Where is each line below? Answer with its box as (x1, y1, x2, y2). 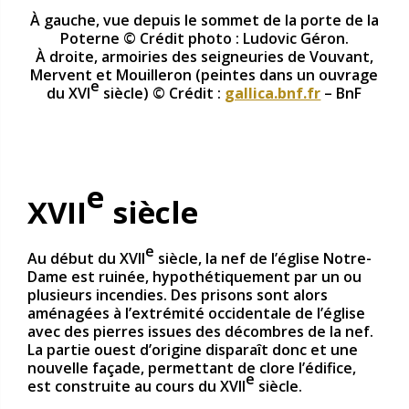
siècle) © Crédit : (100, 82, 225, 103)
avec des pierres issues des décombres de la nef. (27, 320, 373, 341)
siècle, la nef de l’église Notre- (154, 247, 372, 268)
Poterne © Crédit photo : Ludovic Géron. (59, 27, 349, 48)
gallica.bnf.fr (225, 82, 321, 103)
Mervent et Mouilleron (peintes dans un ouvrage (30, 64, 379, 85)
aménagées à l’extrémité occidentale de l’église (27, 302, 365, 323)
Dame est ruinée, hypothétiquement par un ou (27, 266, 362, 287)
